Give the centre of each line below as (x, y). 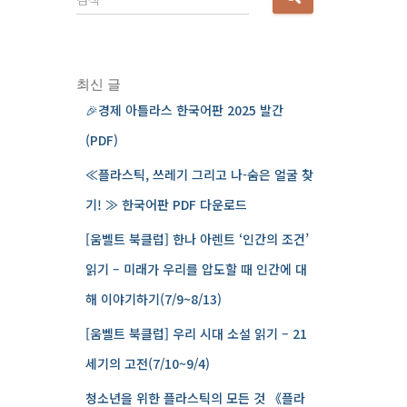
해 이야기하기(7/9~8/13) (153, 299)
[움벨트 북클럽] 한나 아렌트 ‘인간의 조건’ (197, 239)
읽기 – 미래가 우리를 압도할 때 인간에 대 (196, 269)
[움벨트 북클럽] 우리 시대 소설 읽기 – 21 (196, 333)
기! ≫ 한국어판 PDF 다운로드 (166, 204)
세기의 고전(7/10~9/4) (147, 363)
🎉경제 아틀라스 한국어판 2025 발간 (184, 110)
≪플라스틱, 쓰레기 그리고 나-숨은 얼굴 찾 (199, 174)
